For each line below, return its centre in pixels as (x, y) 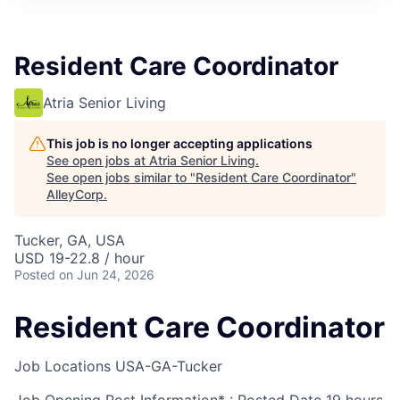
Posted (35, 274)
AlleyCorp (75, 194)
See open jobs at (98, 160)
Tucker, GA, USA (70, 240)
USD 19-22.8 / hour (79, 258)
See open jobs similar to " (121, 177)
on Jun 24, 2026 (107, 274)
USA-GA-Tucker (169, 367)
